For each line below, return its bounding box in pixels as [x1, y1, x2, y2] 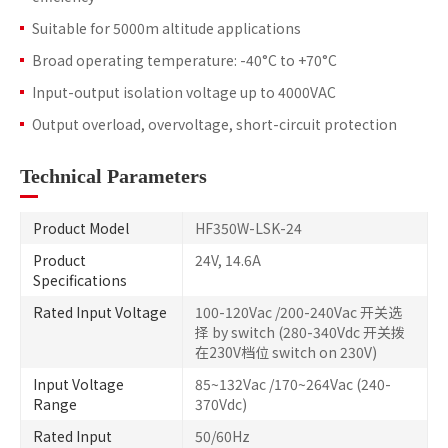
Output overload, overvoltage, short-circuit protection [32, 114, 397, 134]
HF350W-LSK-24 [195, 218, 303, 238]
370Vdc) [195, 394, 248, 414]
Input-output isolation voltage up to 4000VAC [32, 82, 336, 102]
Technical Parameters [20, 165, 207, 187]
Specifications [33, 270, 127, 290]
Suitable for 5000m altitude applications [32, 18, 301, 38]
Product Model [33, 218, 129, 238]
